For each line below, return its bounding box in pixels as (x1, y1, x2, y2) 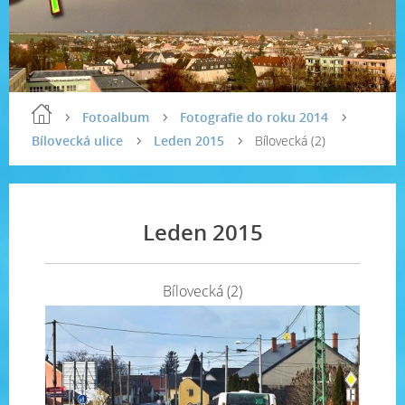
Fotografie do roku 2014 (180, 108, 328, 126)
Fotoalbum (82, 108, 149, 126)
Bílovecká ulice (32, 132, 123, 149)
